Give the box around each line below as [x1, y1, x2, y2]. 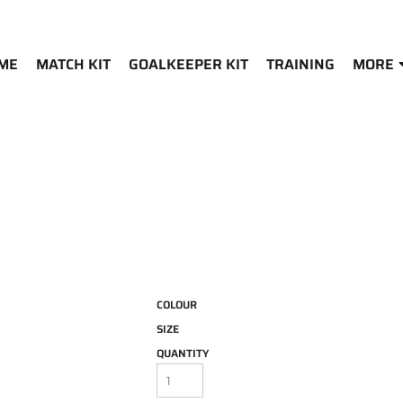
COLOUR [157, 296, 197, 313]
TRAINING [265, 52, 335, 76]
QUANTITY [157, 345, 209, 362]
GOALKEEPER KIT [128, 52, 248, 76]
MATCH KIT [35, 52, 111, 76]
